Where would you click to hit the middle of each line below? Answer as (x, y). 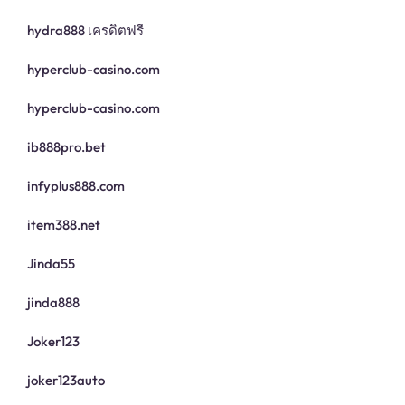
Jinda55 (51, 264)
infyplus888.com (76, 186)
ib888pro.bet (66, 147)
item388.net (64, 225)
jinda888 (53, 303)
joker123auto (66, 381)
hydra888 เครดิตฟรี (85, 31)
